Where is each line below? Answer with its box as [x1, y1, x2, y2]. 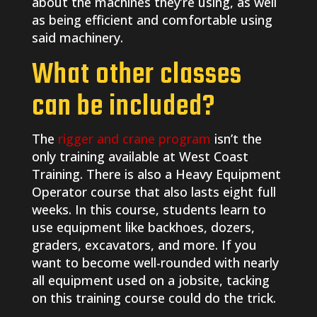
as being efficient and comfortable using [31, 11, 272, 29]
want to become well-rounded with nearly [31, 254, 279, 272]
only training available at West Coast [31, 148, 248, 166]
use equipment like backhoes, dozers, [31, 219, 255, 236]
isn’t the [210, 130, 262, 148]
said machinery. [31, 29, 123, 47]
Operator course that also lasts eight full [31, 183, 276, 201]
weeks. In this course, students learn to [31, 201, 266, 219]
